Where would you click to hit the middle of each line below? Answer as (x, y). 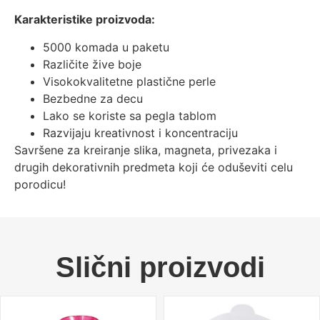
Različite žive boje (92, 64)
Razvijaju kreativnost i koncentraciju (140, 132)
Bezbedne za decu (93, 98)
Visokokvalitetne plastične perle (129, 81)
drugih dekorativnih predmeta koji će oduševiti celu (154, 167)
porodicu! (40, 184)
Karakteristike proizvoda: (85, 20)
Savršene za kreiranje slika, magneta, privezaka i (146, 150)
